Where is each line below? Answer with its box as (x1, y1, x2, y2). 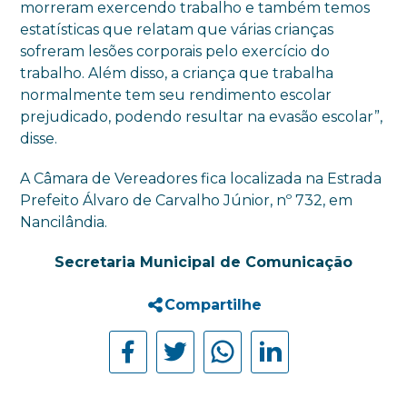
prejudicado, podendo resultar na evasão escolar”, (20, 107, 383, 125)
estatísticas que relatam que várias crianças (20, 20, 334, 38)
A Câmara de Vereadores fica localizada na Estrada (20, 169, 382, 187)
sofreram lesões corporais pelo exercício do (20, 42, 331, 60)
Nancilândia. (20, 213, 108, 231)
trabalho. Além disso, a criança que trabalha (20, 64, 334, 82)
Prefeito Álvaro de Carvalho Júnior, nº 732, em (20, 191, 353, 209)
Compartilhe (164, 295, 262, 313)
